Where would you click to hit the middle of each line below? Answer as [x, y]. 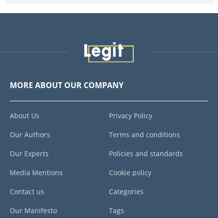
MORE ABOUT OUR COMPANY [67, 85]
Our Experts [29, 153]
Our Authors [30, 134]
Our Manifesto [33, 210]
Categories [126, 191]
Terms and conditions [145, 134]
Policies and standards [146, 153]
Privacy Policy [131, 115]
